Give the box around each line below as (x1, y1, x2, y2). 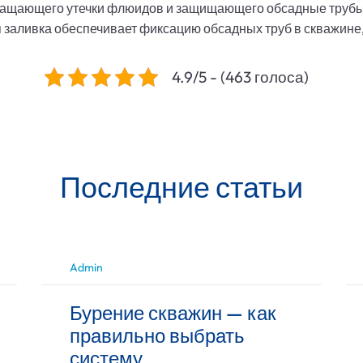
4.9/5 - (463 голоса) (172, 67, 309, 87)
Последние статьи (60, 169, 303, 205)
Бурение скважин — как (69, 301, 276, 325)
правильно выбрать (69, 323, 245, 348)
